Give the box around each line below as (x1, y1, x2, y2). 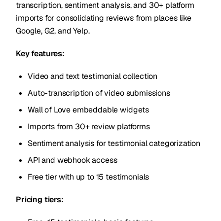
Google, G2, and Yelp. (16, 26, 90, 36)
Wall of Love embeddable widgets (28, 105, 149, 115)
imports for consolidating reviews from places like (16, 13, 191, 23)
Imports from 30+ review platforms (28, 121, 150, 132)
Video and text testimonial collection (28, 71, 158, 81)
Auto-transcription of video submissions (28, 88, 170, 98)
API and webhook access (28, 155, 117, 165)
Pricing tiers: (16, 194, 64, 205)
